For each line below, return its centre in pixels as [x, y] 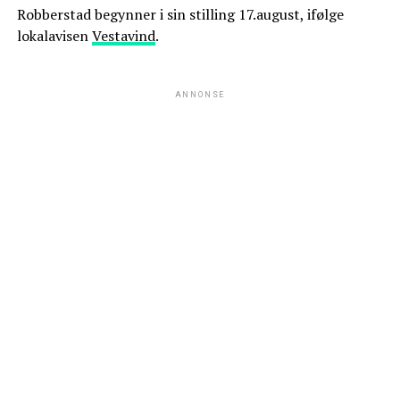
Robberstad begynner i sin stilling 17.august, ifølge [180, 14]
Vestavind [123, 35]
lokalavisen [54, 35]
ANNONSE [200, 94]
